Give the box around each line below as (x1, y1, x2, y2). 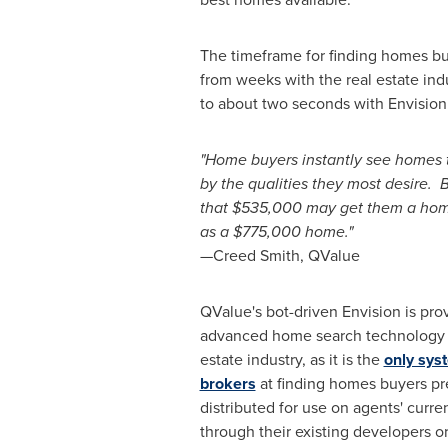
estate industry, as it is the (199, 348, 384, 371)
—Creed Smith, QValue (199, 244, 360, 267)
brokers (199, 372, 256, 395)
